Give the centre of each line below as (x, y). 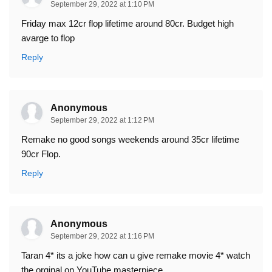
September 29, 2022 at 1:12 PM (102, 121)
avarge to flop (48, 38)
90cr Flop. (41, 154)
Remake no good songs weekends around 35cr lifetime (130, 140)
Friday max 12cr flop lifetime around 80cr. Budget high (127, 24)
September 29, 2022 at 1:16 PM (102, 236)
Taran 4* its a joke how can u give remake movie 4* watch (136, 256)
